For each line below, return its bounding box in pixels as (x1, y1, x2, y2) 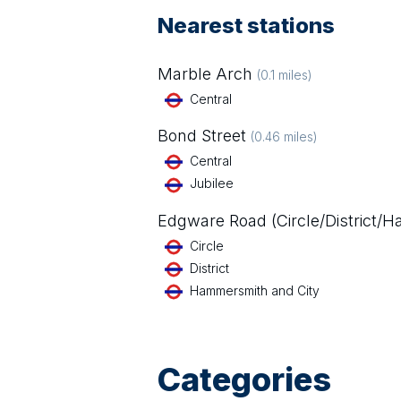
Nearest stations (158, 13, 335, 38)
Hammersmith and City (190, 282, 320, 298)
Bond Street (158, 126, 246, 146)
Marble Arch (158, 64, 252, 83)
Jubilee (190, 175, 234, 192)
